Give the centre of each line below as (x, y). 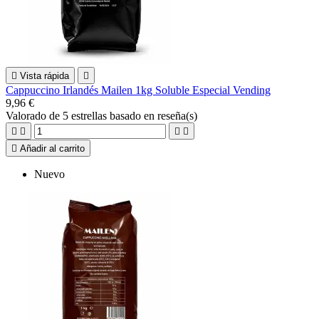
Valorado (27, 115)
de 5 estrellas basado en (103, 115)
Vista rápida (45, 75)
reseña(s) (177, 115)
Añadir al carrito (52, 148)
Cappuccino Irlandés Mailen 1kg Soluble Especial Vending (138, 90)
